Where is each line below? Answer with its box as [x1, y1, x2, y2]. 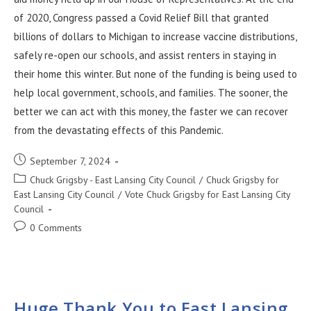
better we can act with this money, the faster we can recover [14, 105, 288, 118]
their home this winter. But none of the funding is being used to [14, 67, 297, 81]
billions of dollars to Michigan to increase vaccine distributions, [14, 30, 296, 43]
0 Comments [30, 221, 82, 234]
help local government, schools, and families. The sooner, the [14, 86, 288, 99]
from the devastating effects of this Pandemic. [14, 124, 224, 137]
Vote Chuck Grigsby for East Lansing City [125, 188, 290, 201]
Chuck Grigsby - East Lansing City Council [30, 174, 196, 186]
